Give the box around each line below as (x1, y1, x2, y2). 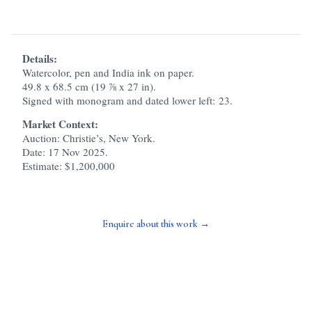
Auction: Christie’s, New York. (22, 131, 162, 146)
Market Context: (22, 116, 98, 132)
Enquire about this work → (102, 218, 210, 231)
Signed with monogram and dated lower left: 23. (22, 93, 233, 108)
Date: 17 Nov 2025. (22, 145, 114, 159)
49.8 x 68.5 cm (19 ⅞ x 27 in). (22, 79, 162, 94)
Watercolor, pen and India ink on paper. (22, 65, 201, 80)
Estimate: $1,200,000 (22, 159, 115, 173)
